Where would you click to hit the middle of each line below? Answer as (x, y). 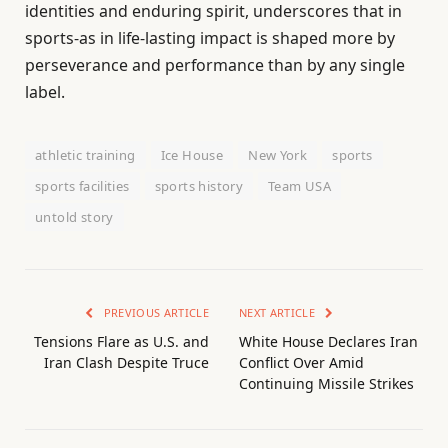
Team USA (300, 185)
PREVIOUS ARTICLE (154, 312)
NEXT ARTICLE (279, 312)
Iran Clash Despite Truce (126, 362)
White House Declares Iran (328, 341)
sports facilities (82, 185)
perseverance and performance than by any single (215, 64)
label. (45, 91)
